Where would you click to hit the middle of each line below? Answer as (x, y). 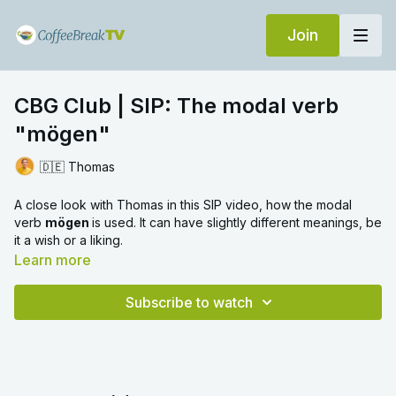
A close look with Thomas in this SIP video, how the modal (183, 205)
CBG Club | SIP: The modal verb (176, 106)
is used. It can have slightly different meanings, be (237, 222)
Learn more (53, 260)
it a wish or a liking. (69, 240)
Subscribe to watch (189, 302)
